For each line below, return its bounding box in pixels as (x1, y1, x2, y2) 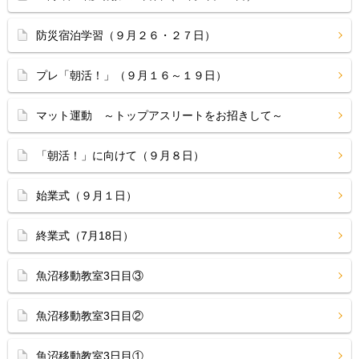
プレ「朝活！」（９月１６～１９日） (36, 69, 227, 82)
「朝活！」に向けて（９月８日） (36, 149, 204, 162)
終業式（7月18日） (36, 229, 134, 242)
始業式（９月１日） (36, 189, 137, 202)
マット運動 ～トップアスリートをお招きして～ (36, 109, 283, 122)
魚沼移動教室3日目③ (36, 269, 143, 282)
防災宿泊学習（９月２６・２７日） (36, 29, 216, 42)
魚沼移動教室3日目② (36, 309, 143, 322)
